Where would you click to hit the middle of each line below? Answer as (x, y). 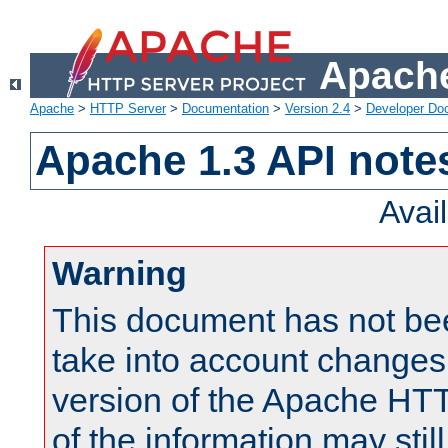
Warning (119, 273)
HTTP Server (128, 109)
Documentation (225, 109)
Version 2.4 (317, 109)
